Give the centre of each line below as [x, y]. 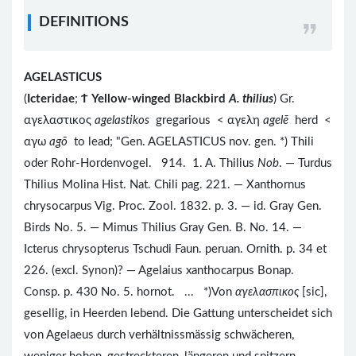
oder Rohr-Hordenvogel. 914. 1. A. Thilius [141, 163]
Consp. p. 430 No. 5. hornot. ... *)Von [130, 292]
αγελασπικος [269, 292]
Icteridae [51, 99]
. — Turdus [306, 163]
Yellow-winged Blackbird [159, 99]
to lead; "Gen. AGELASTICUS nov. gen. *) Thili [192, 142]
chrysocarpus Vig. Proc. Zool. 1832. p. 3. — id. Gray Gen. [173, 206]
